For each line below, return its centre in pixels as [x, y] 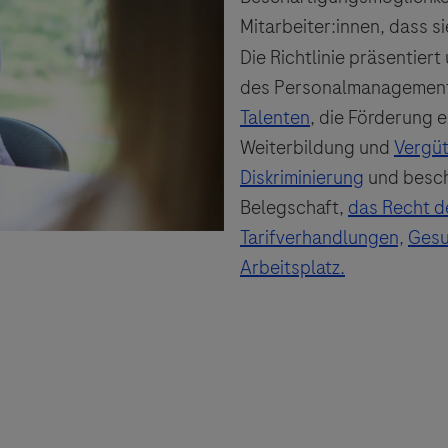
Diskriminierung [302, 178]
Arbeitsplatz [290, 268]
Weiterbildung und [317, 148]
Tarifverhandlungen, [322, 238]
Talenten [275, 118]
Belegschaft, [294, 208]
